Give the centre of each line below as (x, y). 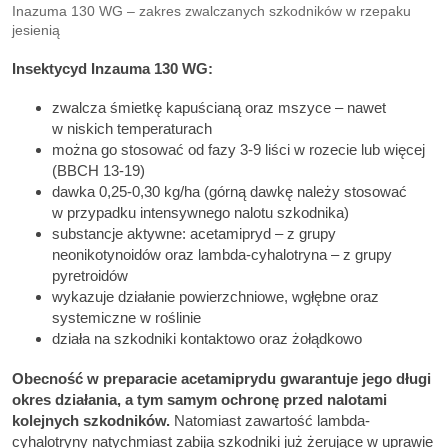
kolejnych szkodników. (91, 420)
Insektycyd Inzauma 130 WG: (112, 69)
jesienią (36, 30)
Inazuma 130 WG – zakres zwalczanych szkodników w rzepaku (211, 11)
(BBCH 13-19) (98, 171)
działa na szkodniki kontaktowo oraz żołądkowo (207, 339)
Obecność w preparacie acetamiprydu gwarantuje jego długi (221, 378)
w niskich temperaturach (132, 129)
